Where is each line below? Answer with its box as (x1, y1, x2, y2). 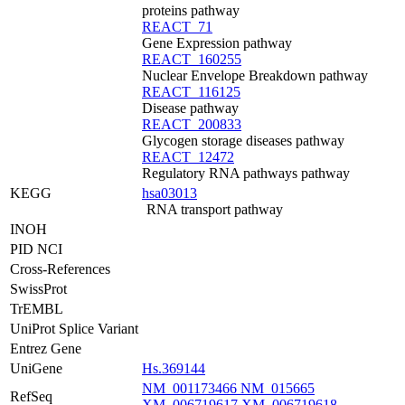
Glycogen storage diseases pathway (142, 133, 344, 148)
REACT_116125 (142, 84, 240, 99)
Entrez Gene (10, 341, 81, 356)
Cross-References (10, 261, 110, 277)
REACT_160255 (142, 52, 241, 67)
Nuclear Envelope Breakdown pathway (142, 68, 368, 83)
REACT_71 (142, 19, 212, 34)
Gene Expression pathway (142, 35, 292, 51)
